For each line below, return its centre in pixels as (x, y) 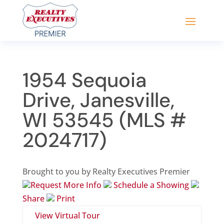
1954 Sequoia (84, 80)
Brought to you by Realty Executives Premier (106, 172)
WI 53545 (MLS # (104, 120)
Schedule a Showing (151, 185)
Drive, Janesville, (98, 100)
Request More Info (67, 185)
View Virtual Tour (67, 216)
